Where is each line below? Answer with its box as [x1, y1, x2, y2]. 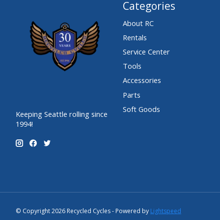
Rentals [122, 32, 147, 42]
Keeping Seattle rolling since [16, 109, 108, 119]
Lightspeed [150, 206, 181, 215]
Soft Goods [122, 104, 160, 114]
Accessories [122, 75, 161, 85]
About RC [122, 18, 154, 28]
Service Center [122, 47, 170, 57]
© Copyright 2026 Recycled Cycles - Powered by [16, 206, 150, 215]
